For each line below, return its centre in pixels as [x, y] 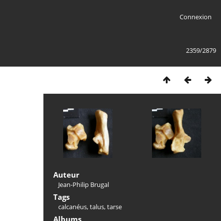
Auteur [66, 175]
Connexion [195, 17]
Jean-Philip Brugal [84, 184]
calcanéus [73, 207]
